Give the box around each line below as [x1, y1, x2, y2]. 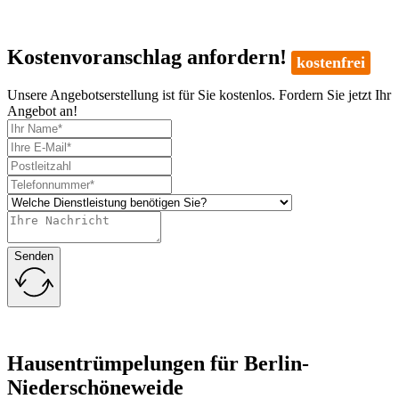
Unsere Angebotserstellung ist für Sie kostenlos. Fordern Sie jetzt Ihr [7, 87, 391, 103]
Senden [14, 249, 53, 264]
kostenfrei [297, 53, 365, 72]
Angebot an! [7, 103, 77, 119]
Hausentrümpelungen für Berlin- [7, 352, 309, 376]
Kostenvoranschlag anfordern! [7, 45, 287, 69]
